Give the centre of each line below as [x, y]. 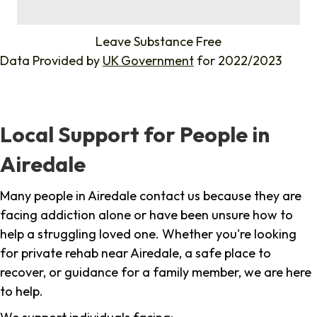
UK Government [148, 61]
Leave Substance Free [158, 42]
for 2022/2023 [238, 61]
